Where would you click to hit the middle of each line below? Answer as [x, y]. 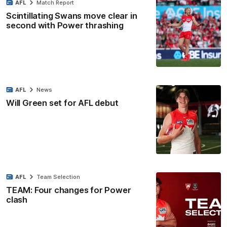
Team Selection [58, 177]
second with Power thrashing [65, 25]
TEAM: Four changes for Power [69, 190]
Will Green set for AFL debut [62, 103]
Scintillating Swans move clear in [72, 15]
